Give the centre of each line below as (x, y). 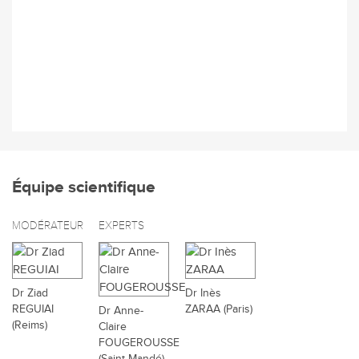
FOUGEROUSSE (139, 343)
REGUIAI (33, 310)
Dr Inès (203, 294)
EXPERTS (121, 226)
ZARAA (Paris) (219, 310)
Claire (113, 327)
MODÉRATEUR (48, 226)
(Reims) (30, 326)
